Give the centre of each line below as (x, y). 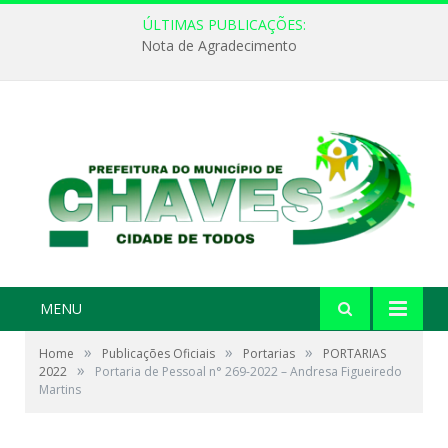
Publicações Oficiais (158, 354)
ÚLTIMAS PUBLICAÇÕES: (224, 24)
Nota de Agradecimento (219, 46)
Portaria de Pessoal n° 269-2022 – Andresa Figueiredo (248, 372)
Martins (60, 390)
